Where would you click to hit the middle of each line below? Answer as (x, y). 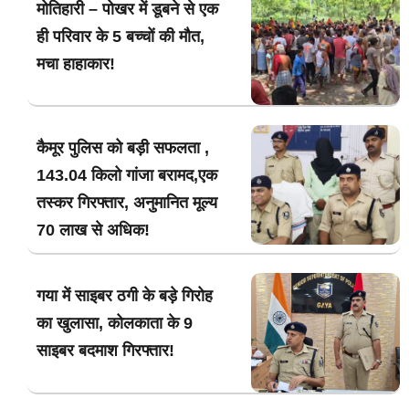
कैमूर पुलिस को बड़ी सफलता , (123, 148)
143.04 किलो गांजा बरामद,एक (127, 176)
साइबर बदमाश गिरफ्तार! (105, 351)
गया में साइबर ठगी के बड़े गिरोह (125, 296)
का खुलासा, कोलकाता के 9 (115, 324)
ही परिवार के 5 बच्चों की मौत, (121, 36)
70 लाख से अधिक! (93, 231)
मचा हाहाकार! (76, 63)
